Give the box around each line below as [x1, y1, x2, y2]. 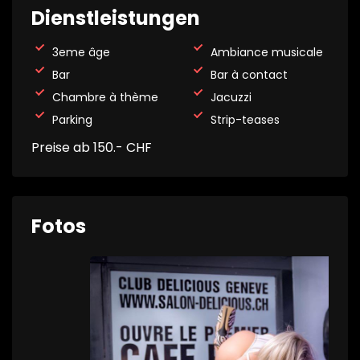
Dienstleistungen [31, 5, 200, 31]
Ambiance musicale [207, 44, 323, 60]
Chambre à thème [49, 89, 158, 105]
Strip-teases [207, 112, 280, 128]
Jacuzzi [207, 89, 252, 105]
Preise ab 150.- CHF [31, 138, 152, 157]
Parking [49, 112, 92, 128]
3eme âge [49, 44, 110, 60]
